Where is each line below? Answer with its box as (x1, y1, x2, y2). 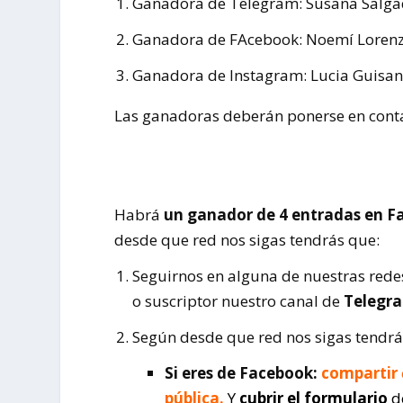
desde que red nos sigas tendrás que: (114, 229, 381, 251)
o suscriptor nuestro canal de (131, 290, 340, 311)
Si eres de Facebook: (165, 362, 322, 383)
